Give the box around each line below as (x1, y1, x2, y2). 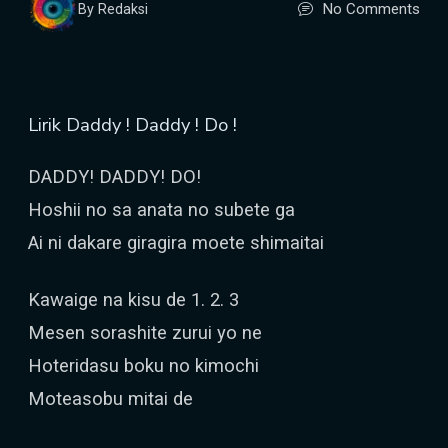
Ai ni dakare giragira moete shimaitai (28, 232, 324, 253)
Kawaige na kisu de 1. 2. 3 (28, 289, 239, 310)
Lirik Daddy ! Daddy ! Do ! (28, 112, 237, 137)
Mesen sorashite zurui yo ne (28, 322, 262, 343)
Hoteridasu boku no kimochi (28, 355, 259, 376)
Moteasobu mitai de (28, 388, 193, 409)
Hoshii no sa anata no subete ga (28, 199, 295, 220)
